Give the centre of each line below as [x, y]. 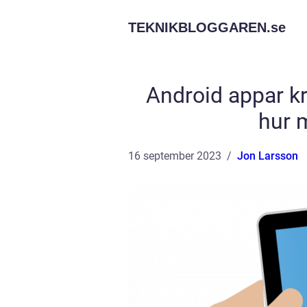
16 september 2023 [175, 156]
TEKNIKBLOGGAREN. [199, 27]
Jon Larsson [268, 156]
